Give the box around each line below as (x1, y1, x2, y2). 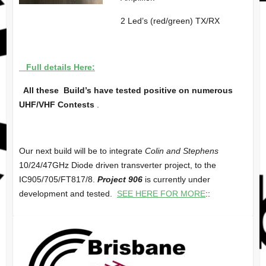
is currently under (142, 174, 210, 184)
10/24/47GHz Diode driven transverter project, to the (18, 160, 216, 170)
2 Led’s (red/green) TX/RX (120, 15, 220, 26)
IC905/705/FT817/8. (18, 174, 95, 184)
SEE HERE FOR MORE (116, 188, 205, 198)
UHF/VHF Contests (18, 99, 97, 109)
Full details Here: (18, 62, 95, 72)
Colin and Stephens (144, 145, 218, 156)
